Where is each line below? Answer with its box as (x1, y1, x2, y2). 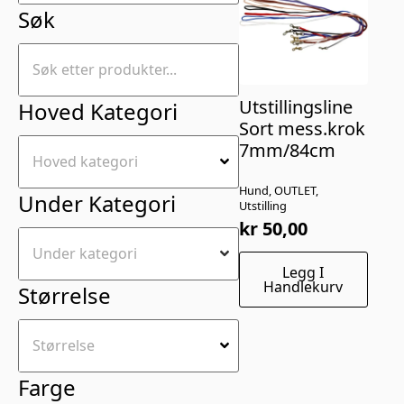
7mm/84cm (238, 137, 335, 162)
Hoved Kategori (18, 96, 178, 126)
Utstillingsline (238, 94, 353, 119)
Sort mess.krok (238, 115, 365, 141)
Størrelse (18, 280, 111, 310)
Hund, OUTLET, (238, 181, 318, 198)
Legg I (282, 262, 325, 282)
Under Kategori (18, 188, 176, 218)
